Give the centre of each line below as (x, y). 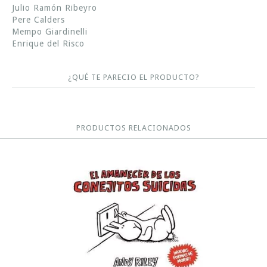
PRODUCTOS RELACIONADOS (133, 128)
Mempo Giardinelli (50, 31)
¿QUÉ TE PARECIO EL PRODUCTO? (133, 77)
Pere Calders (38, 19)
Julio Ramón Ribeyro (55, 7)
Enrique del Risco (48, 43)
